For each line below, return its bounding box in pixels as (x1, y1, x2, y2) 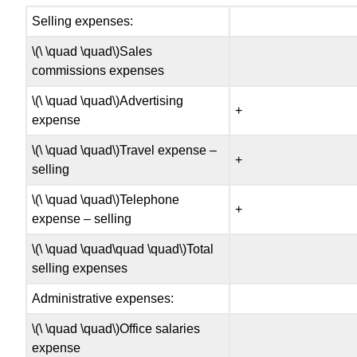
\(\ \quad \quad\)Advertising (32, 93, 184, 108)
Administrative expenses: (32, 291, 175, 305)
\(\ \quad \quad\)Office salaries (32, 321, 201, 335)
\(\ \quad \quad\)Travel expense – (32, 143, 218, 157)
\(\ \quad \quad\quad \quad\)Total (32, 241, 214, 256)
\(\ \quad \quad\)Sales (32, 44, 153, 58)
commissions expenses (32, 63, 165, 77)
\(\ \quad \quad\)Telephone (32, 192, 180, 206)
